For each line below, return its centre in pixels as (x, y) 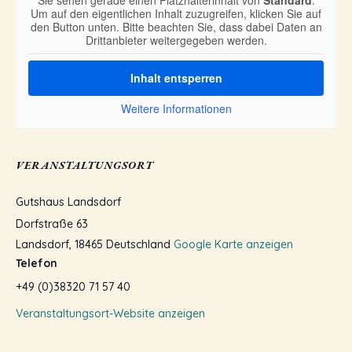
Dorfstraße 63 (52, 224)
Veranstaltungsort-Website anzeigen (110, 313)
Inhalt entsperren (176, 78)
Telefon (37, 263)
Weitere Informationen (176, 108)
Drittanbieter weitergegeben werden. (176, 40)
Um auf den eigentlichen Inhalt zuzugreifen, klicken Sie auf (176, 13)
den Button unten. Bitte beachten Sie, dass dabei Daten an (176, 27)
